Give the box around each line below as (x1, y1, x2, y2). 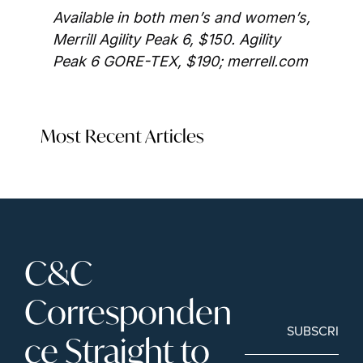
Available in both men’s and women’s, (53, 8, 310, 26)
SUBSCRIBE (286, 322, 354, 340)
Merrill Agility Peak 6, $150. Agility (53, 30, 280, 48)
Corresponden (24, 289, 232, 333)
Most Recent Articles (41, 123, 204, 147)
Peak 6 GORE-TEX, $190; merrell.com (53, 52, 308, 70)
